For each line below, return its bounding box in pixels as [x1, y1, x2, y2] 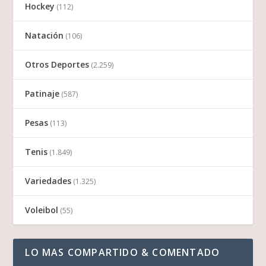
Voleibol [25, 204, 59, 216]
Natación [25, 30, 64, 42]
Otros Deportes [25, 59, 90, 71]
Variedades [25, 175, 72, 187]
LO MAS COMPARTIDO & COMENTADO [25, 246, 220, 259]
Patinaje [25, 88, 60, 100]
